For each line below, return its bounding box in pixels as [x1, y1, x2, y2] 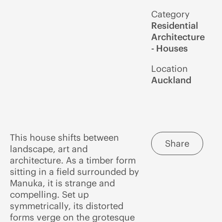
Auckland [151, 74, 192, 86]
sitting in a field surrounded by [10, 166, 139, 177]
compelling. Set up [10, 189, 89, 200]
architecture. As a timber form [10, 155, 136, 166]
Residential [151, 20, 199, 31]
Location [151, 63, 188, 74]
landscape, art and [10, 143, 88, 155]
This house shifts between [10, 132, 119, 143]
